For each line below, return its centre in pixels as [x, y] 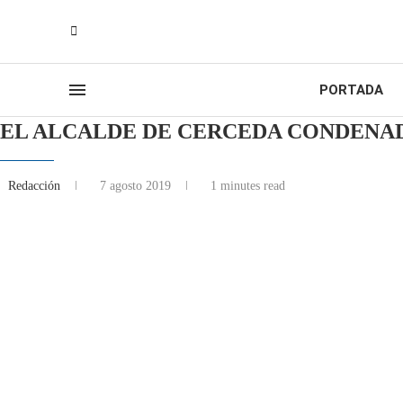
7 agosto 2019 [135, 186]
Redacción [36, 186]
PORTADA [351, 90]
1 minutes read [246, 186]
